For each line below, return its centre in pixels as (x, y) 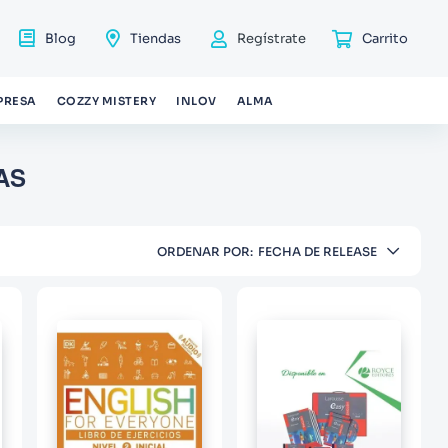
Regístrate (271, 38)
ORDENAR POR (203, 251)
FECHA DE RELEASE (317, 251)
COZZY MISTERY (106, 100)
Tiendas (155, 38)
